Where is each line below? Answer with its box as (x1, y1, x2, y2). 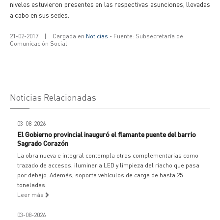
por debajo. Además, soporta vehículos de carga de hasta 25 (17, 171, 183, 179)
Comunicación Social (10, 40, 67, 47)
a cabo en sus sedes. (10, 10, 69, 19)
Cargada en (53, 32, 86, 40)
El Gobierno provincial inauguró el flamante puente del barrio (17, 130, 196, 138)
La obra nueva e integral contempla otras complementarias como (17, 152, 198, 159)
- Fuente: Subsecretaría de (108, 32, 183, 40)
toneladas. (17, 181, 47, 189)
